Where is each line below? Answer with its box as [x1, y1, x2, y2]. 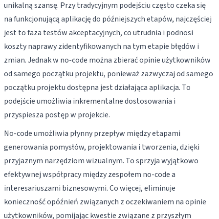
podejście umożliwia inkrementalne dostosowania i [4, 96, 175, 107]
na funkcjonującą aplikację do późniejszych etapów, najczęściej [4, 14, 212, 24]
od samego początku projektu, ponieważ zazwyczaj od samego [4, 68, 213, 79]
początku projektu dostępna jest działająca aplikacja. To [4, 82, 191, 93]
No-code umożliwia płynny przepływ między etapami [4, 128, 180, 139]
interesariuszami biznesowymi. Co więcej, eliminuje [4, 183, 175, 194]
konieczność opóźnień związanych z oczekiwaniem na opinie [4, 197, 206, 207]
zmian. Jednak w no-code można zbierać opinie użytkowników [4, 55, 211, 66]
